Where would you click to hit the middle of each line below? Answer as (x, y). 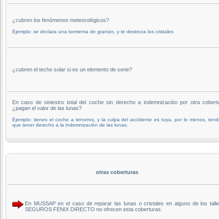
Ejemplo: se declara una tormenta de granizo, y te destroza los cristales (93, 31)
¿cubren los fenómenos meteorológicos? (61, 20)
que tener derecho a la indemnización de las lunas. (70, 125)
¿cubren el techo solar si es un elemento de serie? (72, 69)
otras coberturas (117, 172)
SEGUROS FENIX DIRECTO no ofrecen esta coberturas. (94, 209)
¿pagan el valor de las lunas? (47, 108)
